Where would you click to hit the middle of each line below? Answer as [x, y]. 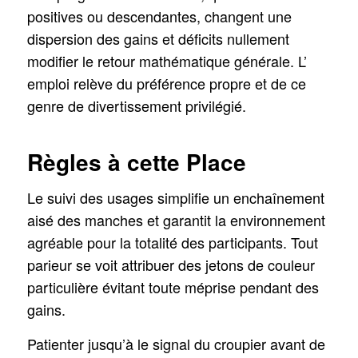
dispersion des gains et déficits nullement [158, 38]
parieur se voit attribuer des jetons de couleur [171, 265]
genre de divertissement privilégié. [136, 105]
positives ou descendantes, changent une [159, 16]
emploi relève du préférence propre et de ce [166, 83]
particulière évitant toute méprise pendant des [173, 287]
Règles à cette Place [136, 161]
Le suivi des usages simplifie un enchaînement [175, 198]
